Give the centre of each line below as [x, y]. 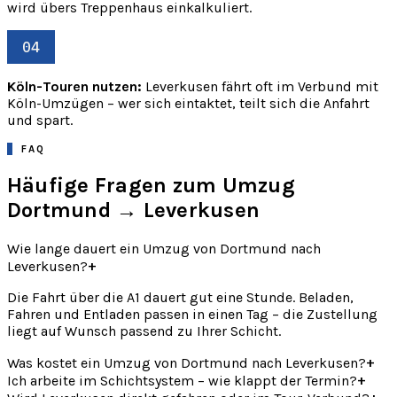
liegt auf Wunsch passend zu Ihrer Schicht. [144, 331]
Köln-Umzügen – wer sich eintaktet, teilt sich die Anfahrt [188, 104]
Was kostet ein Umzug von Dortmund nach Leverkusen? [187, 362]
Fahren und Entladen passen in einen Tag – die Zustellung [192, 314]
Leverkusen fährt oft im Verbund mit [260, 87]
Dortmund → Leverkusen [134, 210]
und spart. [40, 121]
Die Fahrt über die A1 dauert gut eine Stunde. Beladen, [180, 297]
